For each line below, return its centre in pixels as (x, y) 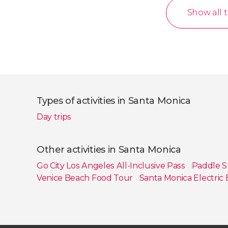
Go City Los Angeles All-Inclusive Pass (112, 165)
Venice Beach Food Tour (86, 178)
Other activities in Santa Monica (109, 149)
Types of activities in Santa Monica (114, 101)
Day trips (54, 117)
